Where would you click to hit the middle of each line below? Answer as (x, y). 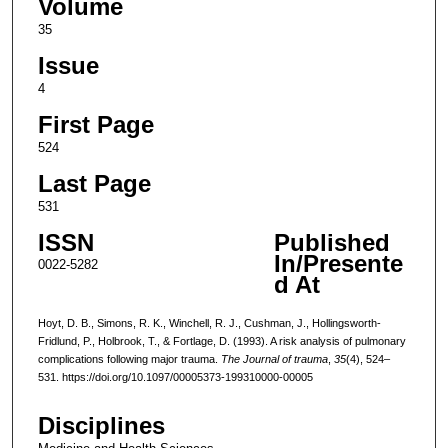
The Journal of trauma (274, 358)
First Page (95, 124)
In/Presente (338, 263)
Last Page (94, 183)
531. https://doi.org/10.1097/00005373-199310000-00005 (175, 376)
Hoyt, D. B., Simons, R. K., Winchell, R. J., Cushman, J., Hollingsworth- (209, 322)
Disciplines (101, 426)
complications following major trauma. (129, 358)
